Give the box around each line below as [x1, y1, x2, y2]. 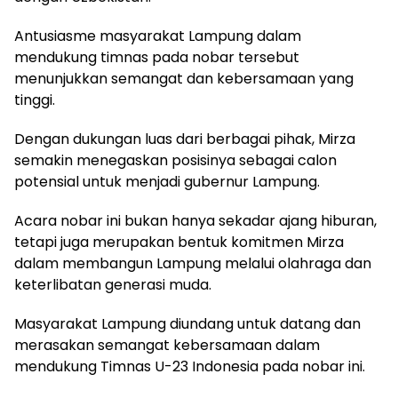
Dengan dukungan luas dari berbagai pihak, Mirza [14, 128, 355, 149]
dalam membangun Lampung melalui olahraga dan [14, 252, 371, 274]
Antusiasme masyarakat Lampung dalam [14, 25, 301, 46]
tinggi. [14, 89, 55, 110]
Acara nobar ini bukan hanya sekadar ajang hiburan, [14, 210, 377, 231]
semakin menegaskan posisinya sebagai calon [14, 149, 337, 171]
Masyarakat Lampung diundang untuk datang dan [14, 313, 361, 334]
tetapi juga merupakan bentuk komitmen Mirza [14, 231, 344, 252]
